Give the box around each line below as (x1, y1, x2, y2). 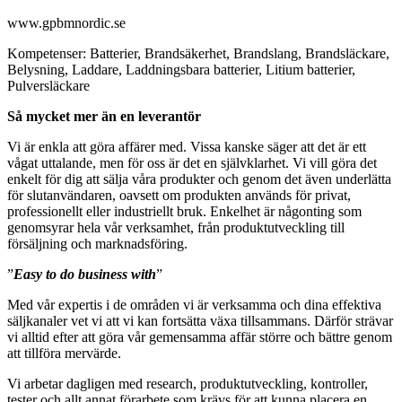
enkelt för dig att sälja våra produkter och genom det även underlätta (7, 171, 391, 188)
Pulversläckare (7, 78, 90, 94)
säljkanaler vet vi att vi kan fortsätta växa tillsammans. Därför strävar (7, 313, 393, 329)
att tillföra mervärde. (7, 345, 121, 362)
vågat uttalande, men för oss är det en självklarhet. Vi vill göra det (7, 155, 377, 171)
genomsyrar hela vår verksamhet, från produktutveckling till (7, 220, 345, 236)
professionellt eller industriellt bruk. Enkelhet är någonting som (7, 204, 362, 220)
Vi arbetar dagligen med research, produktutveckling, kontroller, (7, 376, 368, 392)
